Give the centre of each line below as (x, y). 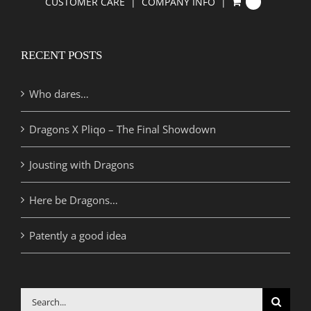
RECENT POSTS (61, 56)
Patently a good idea (78, 236)
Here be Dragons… (74, 200)
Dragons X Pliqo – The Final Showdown (123, 129)
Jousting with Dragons (82, 165)
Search (36, 298)
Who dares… (59, 94)
